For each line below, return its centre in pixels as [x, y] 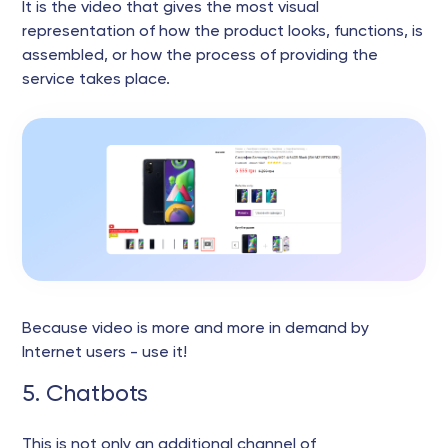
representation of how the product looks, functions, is [222, 32]
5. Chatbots [85, 394]
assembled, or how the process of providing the [200, 56]
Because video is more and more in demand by [195, 328]
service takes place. [96, 80]
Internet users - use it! [104, 352]
